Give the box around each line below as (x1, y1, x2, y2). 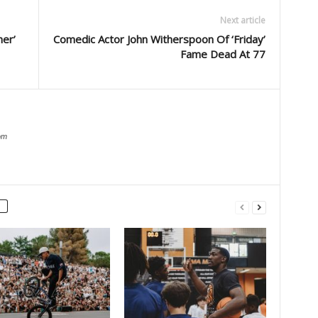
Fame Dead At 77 (180, 47, 265, 61)
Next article (219, 14, 265, 26)
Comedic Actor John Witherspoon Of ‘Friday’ (53, 32, 265, 46)
